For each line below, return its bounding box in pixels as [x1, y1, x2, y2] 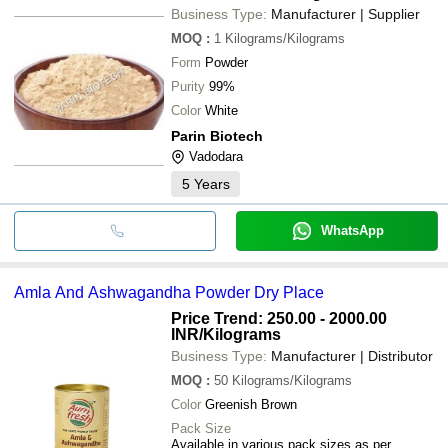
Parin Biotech [171, 127, 263, 144]
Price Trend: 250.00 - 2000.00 [171, 309, 387, 327]
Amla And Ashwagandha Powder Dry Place [55, 283, 324, 301]
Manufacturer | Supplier [271, 5, 420, 22]
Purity [171, 78, 205, 94]
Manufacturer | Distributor [271, 347, 433, 364]
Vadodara [189, 148, 243, 164]
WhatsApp [320, 222, 384, 238]
